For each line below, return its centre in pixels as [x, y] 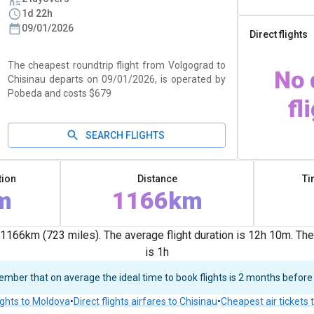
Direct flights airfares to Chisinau [145, 301]
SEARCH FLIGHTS [125, 135]
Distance [157, 179]
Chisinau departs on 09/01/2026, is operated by [117, 79]
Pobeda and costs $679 [59, 93]
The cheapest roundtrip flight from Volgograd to [117, 65]
